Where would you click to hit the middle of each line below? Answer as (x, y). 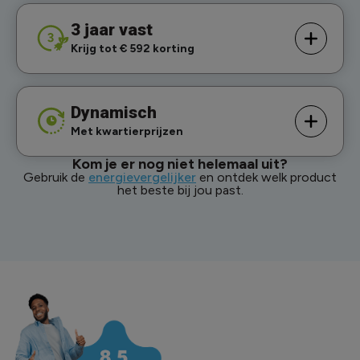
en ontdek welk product (266, 177)
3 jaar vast (112, 29)
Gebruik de (56, 177)
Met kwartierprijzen (127, 131)
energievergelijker (142, 177)
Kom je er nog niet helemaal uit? (180, 164)
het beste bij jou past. (180, 190)
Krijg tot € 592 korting (133, 48)
